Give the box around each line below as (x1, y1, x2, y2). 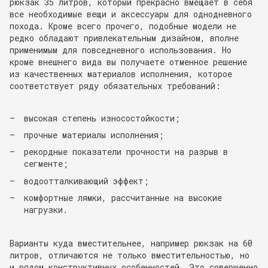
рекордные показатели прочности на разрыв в (24, 146, 228, 158)
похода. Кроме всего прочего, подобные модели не (10, 20, 236, 32)
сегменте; (24, 158, 68, 170)
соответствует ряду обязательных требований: (10, 80, 226, 92)
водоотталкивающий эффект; (24, 175, 149, 187)
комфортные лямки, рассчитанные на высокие (24, 192, 222, 204)
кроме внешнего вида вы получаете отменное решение (10, 56, 247, 68)
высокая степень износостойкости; (24, 112, 180, 124)
